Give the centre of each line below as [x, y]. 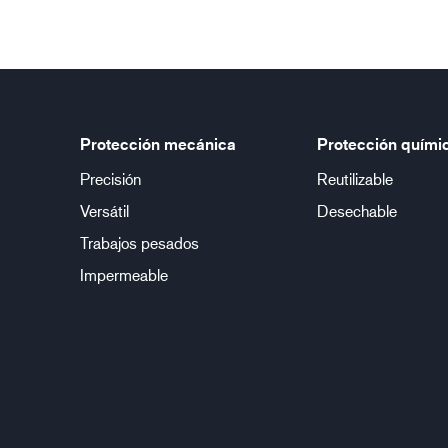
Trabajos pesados [139, 242]
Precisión [110, 178]
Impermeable [124, 274]
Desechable [356, 210]
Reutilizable [354, 178]
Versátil [104, 210]
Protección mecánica [158, 144]
